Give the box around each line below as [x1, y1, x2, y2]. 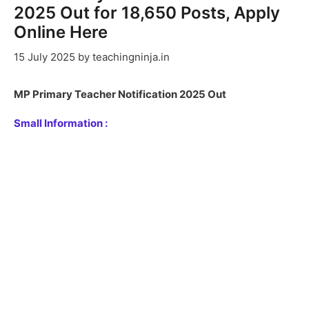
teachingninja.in [92, 50, 170, 63]
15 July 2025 [14, 50, 75, 63]
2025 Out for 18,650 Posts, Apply [14, 3, 280, 23]
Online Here [14, 22, 108, 43]
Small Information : [14, 116, 108, 130]
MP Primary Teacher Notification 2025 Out [14, 87, 226, 101]
